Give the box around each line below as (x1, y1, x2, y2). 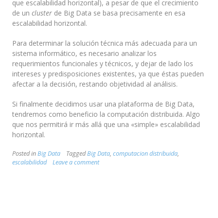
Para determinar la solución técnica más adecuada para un (12, 38, 197, 48)
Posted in (12, 149, 37, 158)
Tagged (66, 149, 87, 158)
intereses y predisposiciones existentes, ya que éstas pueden (12, 69, 204, 79)
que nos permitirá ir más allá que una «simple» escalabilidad (12, 120, 200, 129)
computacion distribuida (113, 149, 178, 158)
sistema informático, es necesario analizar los (12, 49, 157, 58)
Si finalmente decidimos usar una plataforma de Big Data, (12, 99, 195, 109)
